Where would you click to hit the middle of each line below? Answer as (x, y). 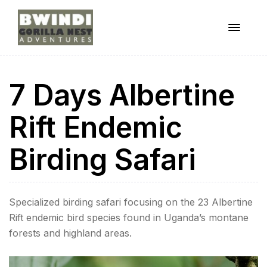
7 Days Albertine (122, 95)
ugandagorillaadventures (129, 60)
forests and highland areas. (70, 233)
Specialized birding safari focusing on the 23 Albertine (131, 202)
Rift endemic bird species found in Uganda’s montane (129, 218)
